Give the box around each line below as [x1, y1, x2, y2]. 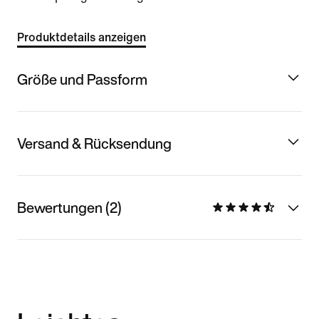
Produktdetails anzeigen [17, 31, 146, 43]
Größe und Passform [17, 68, 147, 90]
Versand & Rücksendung [17, 132, 172, 154]
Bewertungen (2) [17, 197, 122, 218]
